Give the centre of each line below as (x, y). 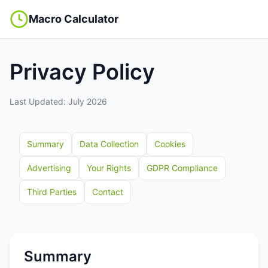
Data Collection (109, 144)
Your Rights (109, 168)
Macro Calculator (74, 19)
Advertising (49, 168)
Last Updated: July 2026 (58, 101)
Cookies (170, 144)
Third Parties (52, 192)
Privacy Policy (82, 72)
